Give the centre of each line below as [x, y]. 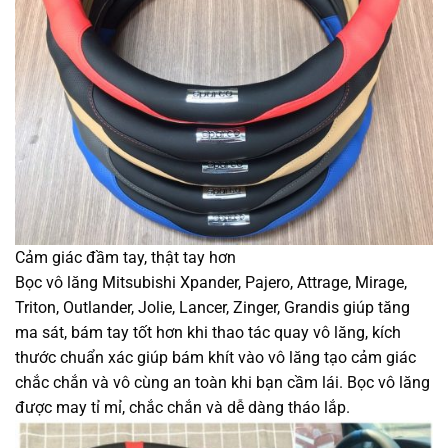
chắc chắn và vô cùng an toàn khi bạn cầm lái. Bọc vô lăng [222, 382]
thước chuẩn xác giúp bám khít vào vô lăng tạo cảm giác [215, 357]
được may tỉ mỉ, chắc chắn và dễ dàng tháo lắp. [182, 407]
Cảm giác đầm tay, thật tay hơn [125, 257]
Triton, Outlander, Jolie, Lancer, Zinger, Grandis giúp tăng [212, 307]
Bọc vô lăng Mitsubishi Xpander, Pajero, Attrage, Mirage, [211, 282]
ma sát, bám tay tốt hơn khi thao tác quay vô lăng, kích [208, 332]
